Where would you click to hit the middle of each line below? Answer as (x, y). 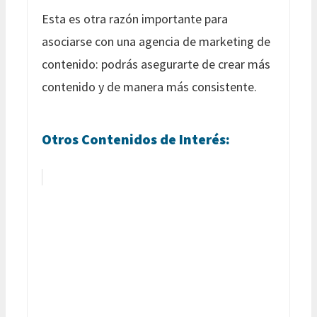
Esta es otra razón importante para (135, 18)
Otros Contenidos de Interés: (136, 139)
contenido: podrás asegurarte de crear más (156, 64)
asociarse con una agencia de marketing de (156, 41)
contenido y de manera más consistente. (149, 86)
